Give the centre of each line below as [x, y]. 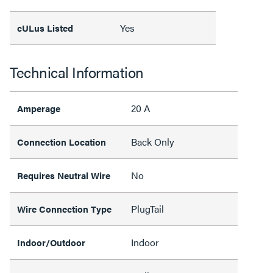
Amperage [39, 108]
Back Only [153, 141]
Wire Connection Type [64, 208]
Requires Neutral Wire [64, 175]
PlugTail [147, 208]
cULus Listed [46, 27]
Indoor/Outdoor [51, 242]
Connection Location [62, 141]
